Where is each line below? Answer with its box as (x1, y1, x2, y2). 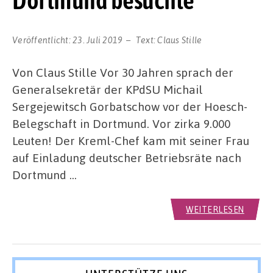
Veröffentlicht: (12, 34, 73, 45)
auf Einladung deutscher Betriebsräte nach (12, 149, 241, 165)
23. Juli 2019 (73, 34, 123, 45)
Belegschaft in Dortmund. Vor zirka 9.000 (12, 115, 230, 131)
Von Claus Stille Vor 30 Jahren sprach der (12, 64, 233, 80)
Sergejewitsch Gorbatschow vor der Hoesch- (12, 98, 247, 114)
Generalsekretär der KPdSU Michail (12, 81, 203, 97)
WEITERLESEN (186, 204, 244, 214)
